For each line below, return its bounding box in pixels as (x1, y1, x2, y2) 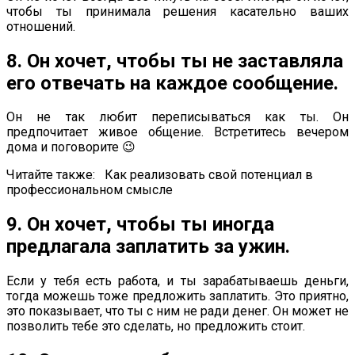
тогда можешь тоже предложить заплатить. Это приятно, (6, 288, 349, 304)
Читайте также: (6, 167, 98, 183)
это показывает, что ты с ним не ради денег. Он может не (6, 303, 349, 319)
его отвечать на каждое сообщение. (6, 71, 338, 94)
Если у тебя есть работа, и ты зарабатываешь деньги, (6, 273, 349, 289)
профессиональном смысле (6, 182, 173, 198)
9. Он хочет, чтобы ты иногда (6, 213, 274, 236)
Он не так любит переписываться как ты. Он (6, 109, 349, 125)
